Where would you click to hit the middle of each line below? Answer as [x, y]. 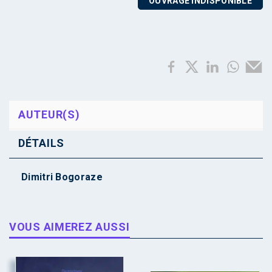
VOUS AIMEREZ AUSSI [70, 227]
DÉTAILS [41, 143]
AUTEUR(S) [49, 114]
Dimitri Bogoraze [62, 177]
